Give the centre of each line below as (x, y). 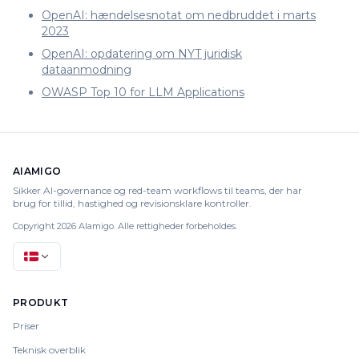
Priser (26, 326)
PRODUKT (41, 303)
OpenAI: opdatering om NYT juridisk (142, 54)
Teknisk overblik (49, 350)
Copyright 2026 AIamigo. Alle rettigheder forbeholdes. (125, 226)
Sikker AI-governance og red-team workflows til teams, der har (157, 190)
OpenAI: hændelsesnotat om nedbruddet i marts (179, 15)
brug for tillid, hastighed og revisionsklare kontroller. (132, 203)
